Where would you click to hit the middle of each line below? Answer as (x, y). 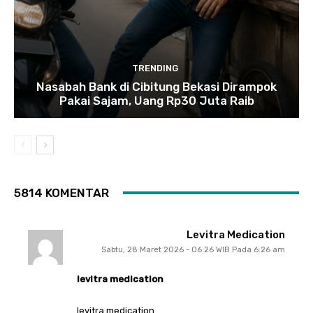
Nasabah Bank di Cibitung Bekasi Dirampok (156, 86)
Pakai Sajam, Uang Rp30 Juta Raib (156, 100)
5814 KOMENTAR (61, 192)
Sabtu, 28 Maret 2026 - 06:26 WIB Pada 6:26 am (193, 249)
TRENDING (155, 68)
